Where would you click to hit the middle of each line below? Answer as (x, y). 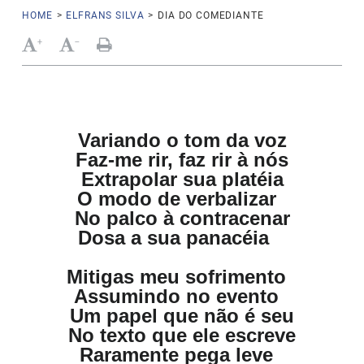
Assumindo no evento (182, 296)
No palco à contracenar (182, 218)
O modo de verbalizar (182, 199)
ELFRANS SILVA (105, 15)
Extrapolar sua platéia (182, 179)
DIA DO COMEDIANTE (211, 15)
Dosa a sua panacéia (182, 238)
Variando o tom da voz (182, 140)
